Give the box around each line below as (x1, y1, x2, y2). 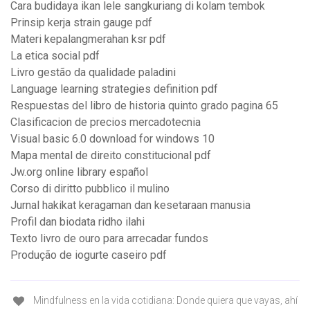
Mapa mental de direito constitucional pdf (10, 149, 211, 163)
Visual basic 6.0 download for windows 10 (10, 132, 215, 146)
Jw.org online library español (10, 165, 148, 179)
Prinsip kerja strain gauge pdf (10, 16, 152, 30)
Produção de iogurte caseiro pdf (10, 248, 167, 262)
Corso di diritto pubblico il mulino (10, 182, 170, 196)
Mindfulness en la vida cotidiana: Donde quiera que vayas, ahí (30, 295, 298, 307)
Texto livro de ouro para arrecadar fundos (10, 232, 208, 246)
